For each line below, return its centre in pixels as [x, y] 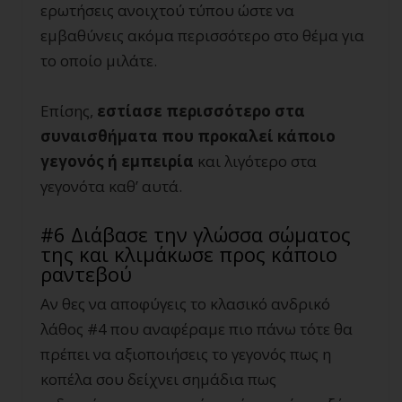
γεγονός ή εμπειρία [117, 161]
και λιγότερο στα [255, 161]
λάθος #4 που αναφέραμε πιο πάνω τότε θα [197, 328]
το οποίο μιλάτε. [99, 60]
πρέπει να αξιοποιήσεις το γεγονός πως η [186, 354]
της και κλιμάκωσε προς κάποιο [189, 253]
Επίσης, [69, 110]
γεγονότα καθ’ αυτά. [111, 186]
